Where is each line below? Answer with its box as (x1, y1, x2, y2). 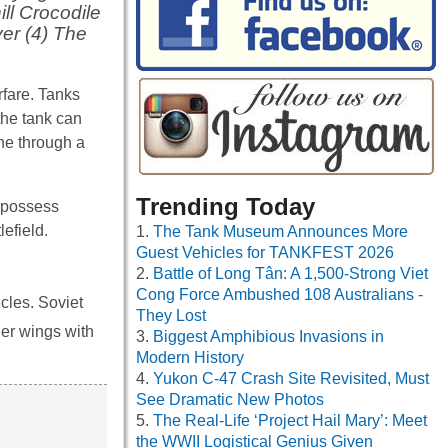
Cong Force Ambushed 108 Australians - (136, 286, 423, 304)
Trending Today (136, 193, 315, 221)
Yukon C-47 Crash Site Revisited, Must (153, 370, 429, 388)
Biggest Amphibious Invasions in (153, 328, 384, 346)
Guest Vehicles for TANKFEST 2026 (136, 244, 394, 262)
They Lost (136, 307, 206, 325)
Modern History (136, 349, 244, 367)
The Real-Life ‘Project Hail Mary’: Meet (153, 412, 427, 430)
